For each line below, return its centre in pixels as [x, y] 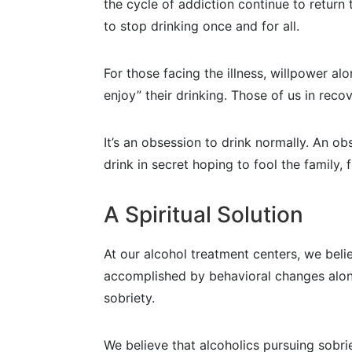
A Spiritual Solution [203, 215]
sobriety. [129, 298]
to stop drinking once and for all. [202, 26]
